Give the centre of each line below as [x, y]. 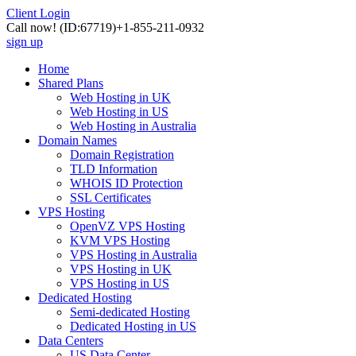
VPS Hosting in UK [121, 269]
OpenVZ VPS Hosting [128, 226]
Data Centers [71, 341]
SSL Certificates [110, 197]
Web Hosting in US [119, 112]
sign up [25, 42]
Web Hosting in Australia [133, 126]
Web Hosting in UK [120, 97]
